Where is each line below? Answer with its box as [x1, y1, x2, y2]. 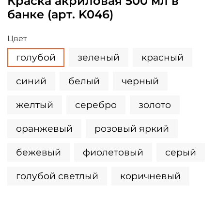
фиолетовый [83, 146, 143, 158]
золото [139, 98, 171, 110]
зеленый [77, 51, 120, 63]
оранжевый [16, 122, 73, 134]
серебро [75, 98, 117, 110]
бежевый [16, 146, 61, 158]
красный [141, 51, 184, 63]
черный [122, 75, 159, 87]
